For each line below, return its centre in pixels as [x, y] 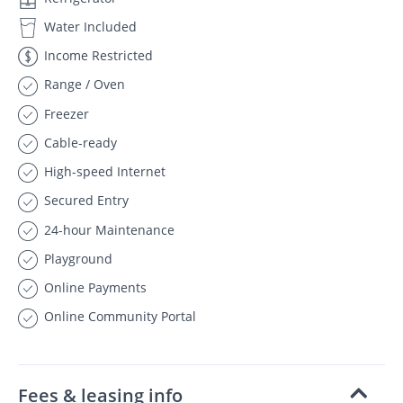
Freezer [65, 113]
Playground [76, 258]
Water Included [89, 26]
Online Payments [94, 287]
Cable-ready [79, 142]
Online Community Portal [118, 317]
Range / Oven [83, 85]
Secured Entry [85, 201]
